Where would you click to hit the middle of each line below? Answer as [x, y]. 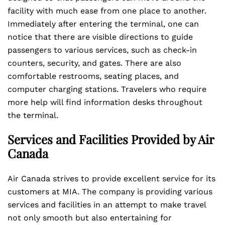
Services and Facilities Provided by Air [111, 139]
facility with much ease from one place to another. [107, 11]
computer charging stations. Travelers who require [107, 89]
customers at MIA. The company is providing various [110, 192]
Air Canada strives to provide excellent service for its [111, 179]
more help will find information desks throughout [105, 102]
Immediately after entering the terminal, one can [103, 24]
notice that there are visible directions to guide [100, 37]
